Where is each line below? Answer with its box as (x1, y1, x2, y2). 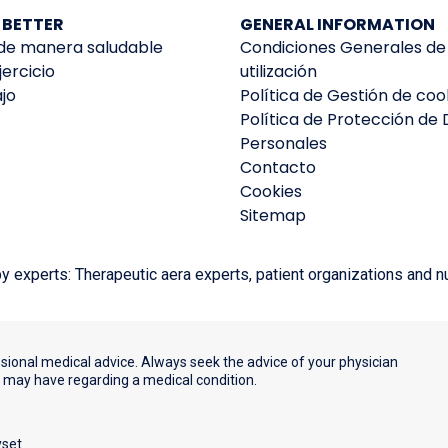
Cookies (240, 180, 302, 204)
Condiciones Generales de (240, 36, 446, 60)
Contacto (240, 156, 316, 180)
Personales (240, 132, 327, 156)
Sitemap (240, 204, 306, 228)
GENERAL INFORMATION (240, 13, 435, 37)
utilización (240, 60, 317, 84)
